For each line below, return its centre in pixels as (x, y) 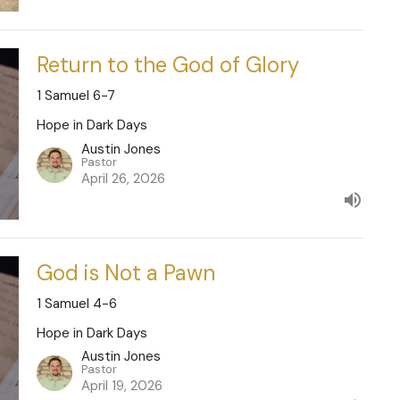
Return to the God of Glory (167, 65)
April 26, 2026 (123, 178)
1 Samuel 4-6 (76, 303)
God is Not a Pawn (125, 272)
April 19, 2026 (121, 386)
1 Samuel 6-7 (75, 96)
